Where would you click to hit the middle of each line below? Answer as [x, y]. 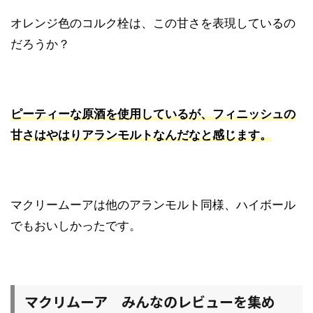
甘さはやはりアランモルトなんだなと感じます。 [141, 134]
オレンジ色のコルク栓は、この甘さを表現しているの [153, 23]
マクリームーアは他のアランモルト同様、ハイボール [153, 204]
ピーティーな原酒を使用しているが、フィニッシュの [153, 114]
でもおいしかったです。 [76, 225]
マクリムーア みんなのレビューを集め [150, 301]
